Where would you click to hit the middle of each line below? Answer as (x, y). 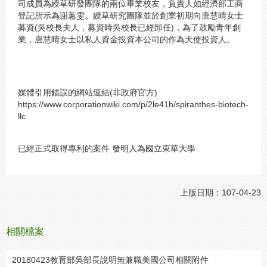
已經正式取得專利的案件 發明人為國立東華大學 (107, 149)
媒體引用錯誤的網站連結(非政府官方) (88, 92)
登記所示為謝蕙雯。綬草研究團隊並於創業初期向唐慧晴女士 (131, 16)
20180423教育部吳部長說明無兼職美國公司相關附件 (110, 260)
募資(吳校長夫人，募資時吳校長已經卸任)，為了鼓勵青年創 (129, 28)
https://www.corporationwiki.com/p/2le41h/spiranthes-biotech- (133, 104)
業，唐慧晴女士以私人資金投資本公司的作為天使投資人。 (126, 40)
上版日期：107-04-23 (221, 192)
